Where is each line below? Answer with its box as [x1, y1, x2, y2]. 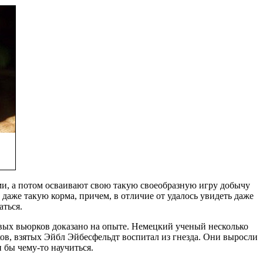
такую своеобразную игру [113, 180, 218, 190]
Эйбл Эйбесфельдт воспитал [43, 231, 159, 242]
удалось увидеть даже [167, 190, 254, 201]
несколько [208, 221, 248, 231]
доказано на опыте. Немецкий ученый [49, 221, 208, 231]
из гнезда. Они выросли [159, 231, 258, 242]
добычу [218, 180, 250, 190]
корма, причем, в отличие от [48, 190, 167, 201]
